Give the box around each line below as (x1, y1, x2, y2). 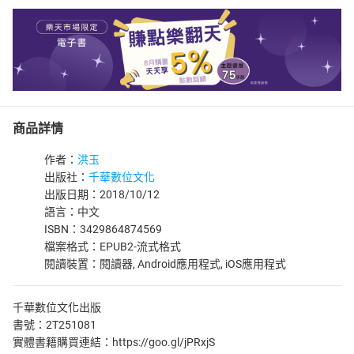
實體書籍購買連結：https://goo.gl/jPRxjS (13, 336, 215, 348)
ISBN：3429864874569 (44, 223, 162, 235)
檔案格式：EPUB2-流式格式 (44, 240, 181, 253)
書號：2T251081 (13, 318, 96, 331)
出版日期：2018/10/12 (44, 188, 160, 201)
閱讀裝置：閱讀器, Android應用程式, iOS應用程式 (44, 258, 286, 270)
